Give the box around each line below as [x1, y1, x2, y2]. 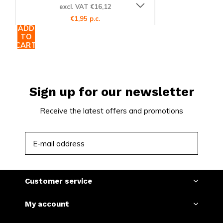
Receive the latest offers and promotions [40, 106, 183, 116]
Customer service [25, 177, 92, 186]
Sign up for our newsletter [29, 85, 194, 100]
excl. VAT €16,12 [59, 2, 111, 10]
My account [25, 200, 69, 209]
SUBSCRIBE [146, 138, 190, 148]
